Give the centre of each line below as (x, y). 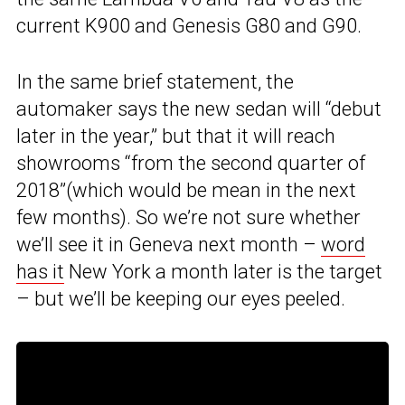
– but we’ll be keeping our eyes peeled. (181, 299)
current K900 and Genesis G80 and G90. (189, 26)
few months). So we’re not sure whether (188, 218)
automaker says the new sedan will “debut (199, 109)
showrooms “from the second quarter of (191, 164)
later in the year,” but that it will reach (176, 137)
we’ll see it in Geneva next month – (169, 245)
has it (40, 272)
